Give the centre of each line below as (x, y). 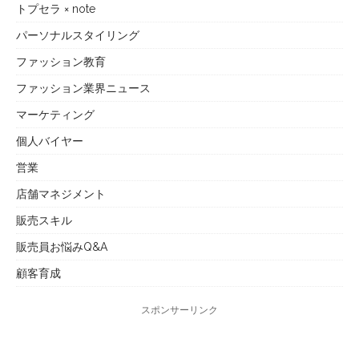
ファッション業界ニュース (83, 89)
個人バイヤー (50, 141)
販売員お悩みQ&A (62, 247)
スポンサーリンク (179, 311)
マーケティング (55, 115)
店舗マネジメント (61, 194)
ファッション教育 (61, 62)
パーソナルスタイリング (78, 36)
